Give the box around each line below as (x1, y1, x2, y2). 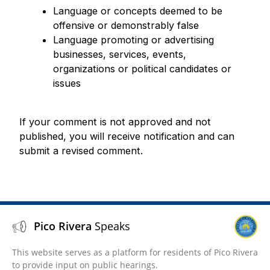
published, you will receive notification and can (19, 130, 234, 142)
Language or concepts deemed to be (53, 4, 223, 17)
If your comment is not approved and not (19, 115, 211, 128)
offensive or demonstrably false (53, 19, 199, 31)
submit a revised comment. (19, 144, 143, 157)
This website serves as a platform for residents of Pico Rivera (12, 246, 258, 258)
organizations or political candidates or (53, 62, 232, 75)
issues (53, 77, 81, 89)
